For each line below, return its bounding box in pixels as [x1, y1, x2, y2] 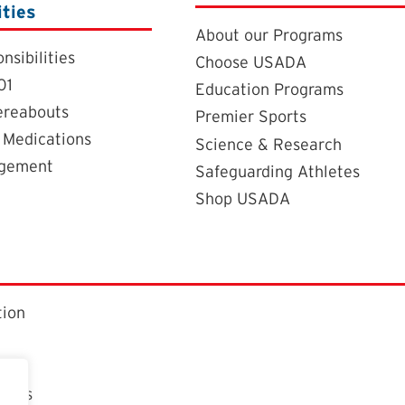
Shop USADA [195, 188, 290, 208]
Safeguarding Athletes [195, 161, 360, 181]
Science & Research [195, 134, 342, 154]
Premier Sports [195, 106, 306, 126]
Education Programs [195, 79, 344, 99]
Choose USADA [195, 52, 306, 71]
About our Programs [195, 24, 343, 44]
